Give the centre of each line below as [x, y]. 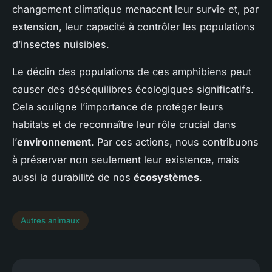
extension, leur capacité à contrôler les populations [134, 26]
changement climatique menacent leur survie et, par [135, 9]
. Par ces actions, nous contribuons [175, 142]
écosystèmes [166, 177]
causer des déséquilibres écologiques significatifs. [133, 89]
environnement [54, 142]
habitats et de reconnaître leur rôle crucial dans [124, 124]
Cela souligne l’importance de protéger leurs [118, 107]
